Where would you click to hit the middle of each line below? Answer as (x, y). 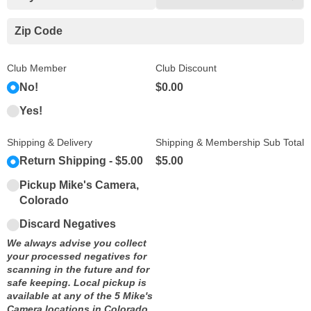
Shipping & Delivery (50, 143)
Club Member (37, 68)
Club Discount (186, 68)
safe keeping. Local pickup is (77, 283)
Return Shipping (62, 161)
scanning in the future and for (78, 269)
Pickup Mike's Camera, (79, 185)
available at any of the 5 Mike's (80, 296)
